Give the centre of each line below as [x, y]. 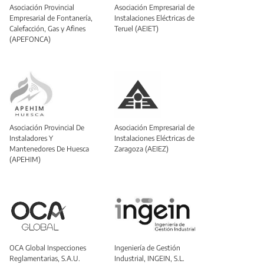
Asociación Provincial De [47, 127]
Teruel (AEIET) [136, 28]
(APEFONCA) [30, 39]
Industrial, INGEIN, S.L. [149, 258]
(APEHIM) [25, 159]
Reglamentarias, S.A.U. [45, 258]
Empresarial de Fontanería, [51, 18]
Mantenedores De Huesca [49, 148]
